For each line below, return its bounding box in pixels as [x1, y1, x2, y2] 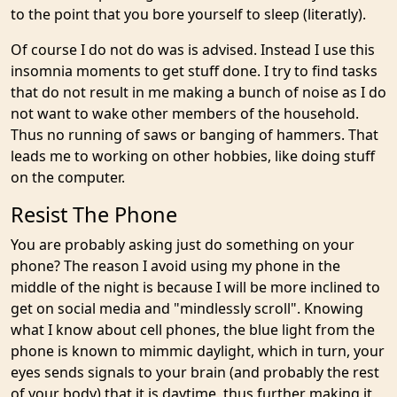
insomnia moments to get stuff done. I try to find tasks [11, 61, 378, 81]
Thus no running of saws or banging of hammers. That [11, 125, 378, 144]
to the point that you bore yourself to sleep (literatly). [11, 4, 366, 24]
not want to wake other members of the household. [11, 104, 359, 123]
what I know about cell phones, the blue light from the [11, 320, 375, 339]
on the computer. [11, 167, 125, 187]
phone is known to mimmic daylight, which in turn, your [11, 341, 385, 361]
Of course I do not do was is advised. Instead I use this [11, 40, 375, 59]
